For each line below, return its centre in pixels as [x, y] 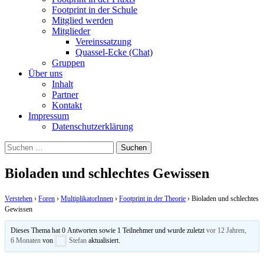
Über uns [45, 73]
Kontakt [67, 105]
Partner [65, 94]
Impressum [49, 115]
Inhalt [62, 84]
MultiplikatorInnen [87, 198]
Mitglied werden [82, 20]
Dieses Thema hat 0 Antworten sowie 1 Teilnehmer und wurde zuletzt [109, 230]
